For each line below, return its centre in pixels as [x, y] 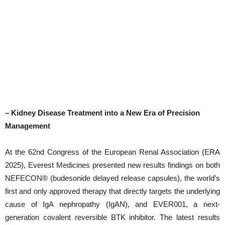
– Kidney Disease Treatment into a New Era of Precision [102, 113]
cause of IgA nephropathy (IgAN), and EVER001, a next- [113, 204]
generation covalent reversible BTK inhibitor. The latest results [113, 217]
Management [28, 126]
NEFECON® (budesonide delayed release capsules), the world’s [113, 178]
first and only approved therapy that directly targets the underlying [113, 191]
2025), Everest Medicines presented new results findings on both [113, 165]
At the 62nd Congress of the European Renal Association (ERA [113, 152]
